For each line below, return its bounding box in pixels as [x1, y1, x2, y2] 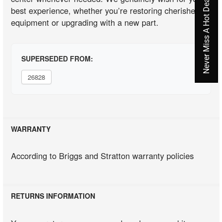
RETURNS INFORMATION [11, 191, 96, 201]
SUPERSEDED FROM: [21, 53, 94, 63]
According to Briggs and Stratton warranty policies [11, 150, 194, 162]
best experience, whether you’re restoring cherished [11, 4, 200, 16]
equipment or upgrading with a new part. [11, 16, 159, 28]
